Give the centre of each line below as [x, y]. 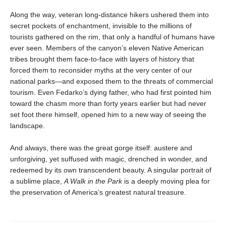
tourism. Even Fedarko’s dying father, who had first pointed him [111, 92]
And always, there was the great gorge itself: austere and [101, 148]
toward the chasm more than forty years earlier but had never [108, 103]
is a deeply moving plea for [166, 181]
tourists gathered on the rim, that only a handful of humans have [112, 37]
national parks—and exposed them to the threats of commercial [111, 81]
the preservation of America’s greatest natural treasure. [98, 192]
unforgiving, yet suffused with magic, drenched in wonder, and [109, 159]
